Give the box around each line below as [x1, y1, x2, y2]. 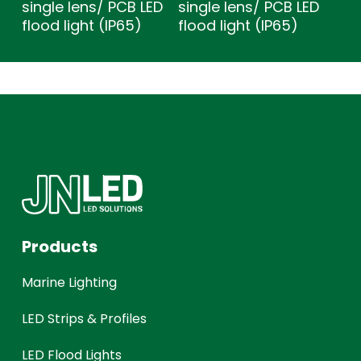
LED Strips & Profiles [22, 309, 147, 328]
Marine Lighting [22, 272, 118, 292]
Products [22, 234, 98, 258]
